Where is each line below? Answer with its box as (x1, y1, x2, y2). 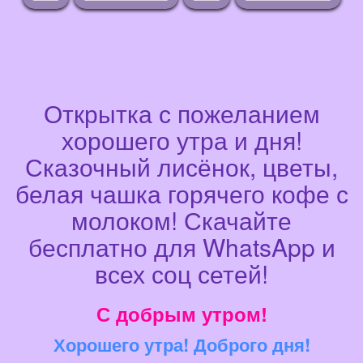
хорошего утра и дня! (61, 122, 302, 158)
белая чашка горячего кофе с (15, 176, 348, 211)
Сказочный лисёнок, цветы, (25, 149, 338, 185)
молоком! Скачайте (71, 203, 292, 238)
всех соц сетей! (95, 256, 268, 292)
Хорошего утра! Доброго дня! (53, 331, 310, 358)
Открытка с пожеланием (43, 96, 320, 131)
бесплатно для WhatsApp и (28, 229, 335, 265)
